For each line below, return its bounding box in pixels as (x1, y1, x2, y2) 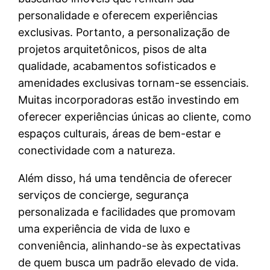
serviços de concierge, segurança (18, 189, 189, 202)
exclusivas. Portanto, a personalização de (18, 26, 230, 39)
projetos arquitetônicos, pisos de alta (18, 43, 207, 56)
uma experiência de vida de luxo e (18, 222, 190, 236)
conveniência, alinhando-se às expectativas (18, 239, 241, 253)
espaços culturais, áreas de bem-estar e (18, 127, 221, 140)
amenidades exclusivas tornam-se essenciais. (18, 77, 250, 90)
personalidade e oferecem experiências (18, 9, 218, 22)
